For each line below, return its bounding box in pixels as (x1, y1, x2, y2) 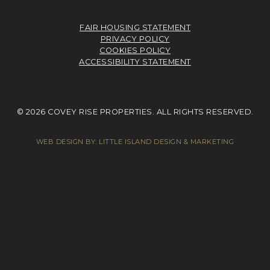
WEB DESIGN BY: (36, 137, 99, 146)
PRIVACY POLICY (100, 34, 170, 43)
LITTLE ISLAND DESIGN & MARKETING (99, 137, 234, 146)
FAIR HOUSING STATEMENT (80, 22, 190, 32)
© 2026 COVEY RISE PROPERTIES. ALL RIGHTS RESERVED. (16, 107, 254, 116)
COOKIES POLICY (99, 45, 171, 55)
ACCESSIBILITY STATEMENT (79, 57, 191, 66)
